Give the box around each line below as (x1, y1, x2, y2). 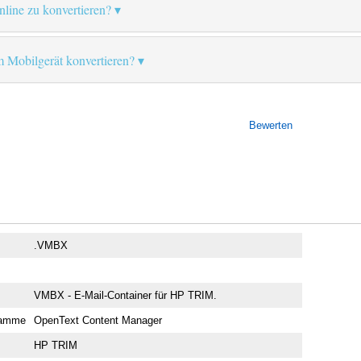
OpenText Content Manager (34, 313, 163, 326)
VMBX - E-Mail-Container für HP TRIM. (34, 288, 218, 301)
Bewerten (249, 119, 293, 132)
